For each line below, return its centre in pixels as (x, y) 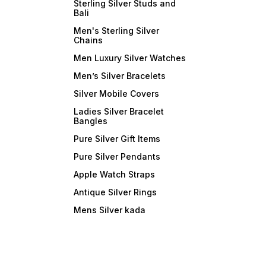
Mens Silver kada (110, 210)
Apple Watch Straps (115, 175)
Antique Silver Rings (115, 192)
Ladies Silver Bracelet (119, 112)
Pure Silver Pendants (117, 157)
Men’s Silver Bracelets (120, 76)
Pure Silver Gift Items (117, 139)
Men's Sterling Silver (117, 31)
